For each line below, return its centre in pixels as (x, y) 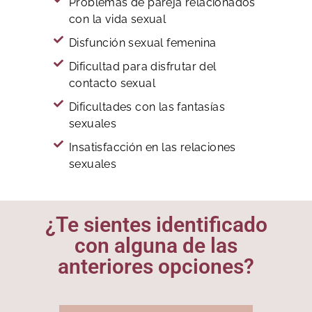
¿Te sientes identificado (156, 224)
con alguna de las (156, 245)
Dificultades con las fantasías (147, 107)
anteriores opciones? (156, 266)
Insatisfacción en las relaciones (153, 147)
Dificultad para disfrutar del (143, 66)
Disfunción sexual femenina (143, 42)
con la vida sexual (118, 19)
